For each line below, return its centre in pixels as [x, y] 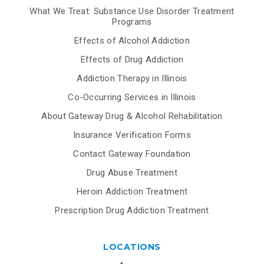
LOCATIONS [132, 247]
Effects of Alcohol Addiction [132, 41]
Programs [132, 22]
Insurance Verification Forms [132, 135]
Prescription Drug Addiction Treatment [132, 211]
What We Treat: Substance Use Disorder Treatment [132, 11]
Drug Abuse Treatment [132, 173]
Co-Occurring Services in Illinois [132, 98]
